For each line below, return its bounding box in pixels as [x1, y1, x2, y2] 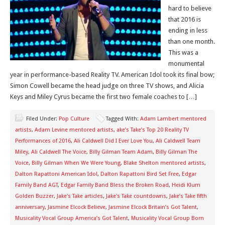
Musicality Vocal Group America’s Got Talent [15, 215, 128, 221]
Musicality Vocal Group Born [131, 215, 204, 221]
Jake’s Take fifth [169, 193, 207, 199]
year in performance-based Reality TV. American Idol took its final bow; [10, 71, 214, 78]
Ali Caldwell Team [156, 138, 200, 144]
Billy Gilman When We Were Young [32, 160, 121, 166]
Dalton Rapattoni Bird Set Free [100, 171, 179, 177]
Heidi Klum [172, 182, 200, 188]
